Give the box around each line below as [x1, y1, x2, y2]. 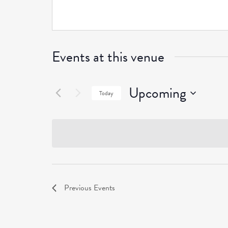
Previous [64, 182, 94, 194]
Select [128, 102, 151, 116]
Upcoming [129, 82, 186, 103]
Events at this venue [52, 46, 164, 67]
